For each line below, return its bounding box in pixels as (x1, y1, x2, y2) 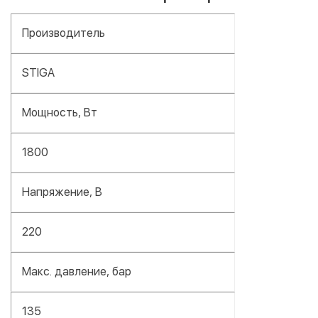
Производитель (22, 26, 105, 40)
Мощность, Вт (22, 105, 97, 119)
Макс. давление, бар (22, 264, 131, 278)
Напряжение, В (22, 185, 102, 199)
